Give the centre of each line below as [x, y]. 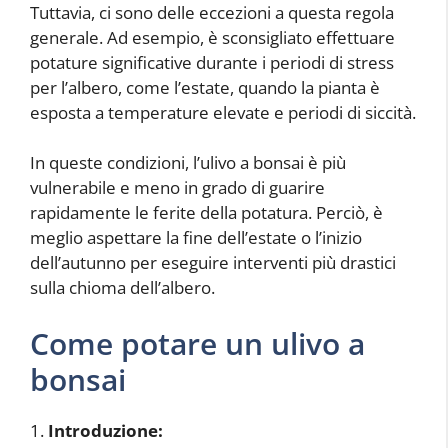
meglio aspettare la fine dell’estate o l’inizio [196, 237]
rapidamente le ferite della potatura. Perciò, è [206, 212]
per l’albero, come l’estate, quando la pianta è [205, 87]
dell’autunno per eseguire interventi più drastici [213, 262]
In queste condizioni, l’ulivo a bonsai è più [188, 162]
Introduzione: [105, 430]
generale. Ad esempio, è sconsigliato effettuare [212, 37]
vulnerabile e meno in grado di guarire [177, 187]
